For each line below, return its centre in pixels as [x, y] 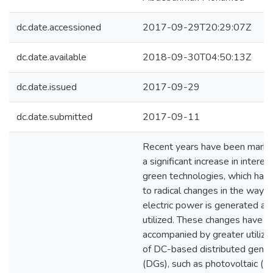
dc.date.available [51, 57]
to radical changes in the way [203, 191]
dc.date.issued [47, 87]
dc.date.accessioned [59, 27]
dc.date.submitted [55, 117]
